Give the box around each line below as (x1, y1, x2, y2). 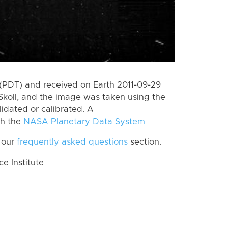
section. (128, 138, 161, 147)
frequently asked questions (17, 138, 128, 147)
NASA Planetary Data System (23, 117, 145, 126)
